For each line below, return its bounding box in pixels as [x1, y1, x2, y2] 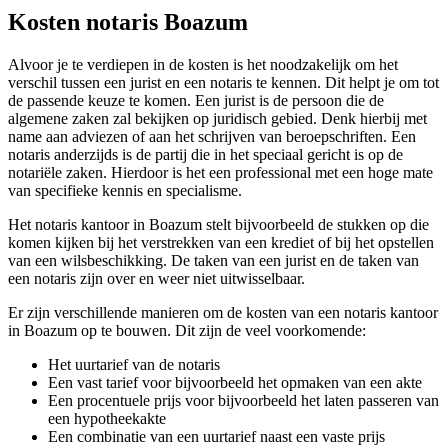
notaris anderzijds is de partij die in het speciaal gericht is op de [8, 146, 403, 164]
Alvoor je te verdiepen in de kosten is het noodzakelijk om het [8, 56, 398, 74]
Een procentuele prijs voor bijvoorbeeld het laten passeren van [48, 392, 439, 410]
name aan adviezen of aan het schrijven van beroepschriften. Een [8, 128, 416, 146]
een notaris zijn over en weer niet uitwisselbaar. [8, 270, 305, 288]
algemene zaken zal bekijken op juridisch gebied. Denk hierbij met [8, 110, 427, 128]
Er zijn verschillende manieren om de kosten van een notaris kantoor [8, 304, 438, 322]
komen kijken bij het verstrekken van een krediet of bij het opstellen [8, 234, 434, 252]
